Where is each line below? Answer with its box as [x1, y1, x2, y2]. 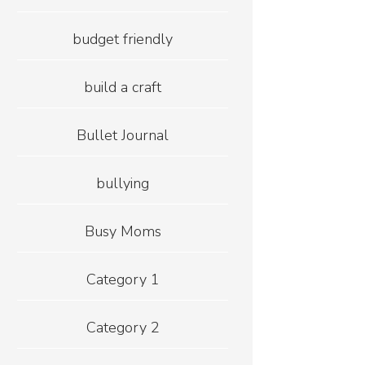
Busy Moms [84, 222, 161, 242]
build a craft [84, 77, 162, 98]
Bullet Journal [77, 125, 169, 146]
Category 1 [86, 270, 160, 290]
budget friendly [73, 29, 174, 50]
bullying [96, 174, 150, 194]
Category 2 [86, 318, 160, 338]
